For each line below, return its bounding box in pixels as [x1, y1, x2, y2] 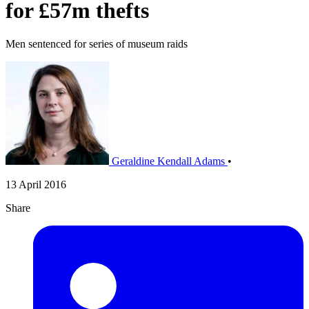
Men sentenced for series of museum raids [6, 38, 188, 50]
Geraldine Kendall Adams [112, 155, 225, 168]
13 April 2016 [6, 179, 66, 191]
